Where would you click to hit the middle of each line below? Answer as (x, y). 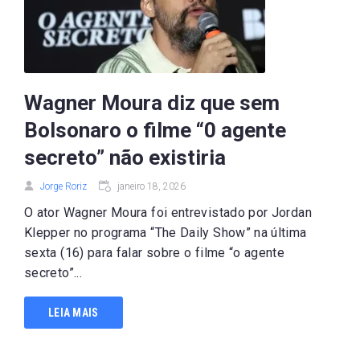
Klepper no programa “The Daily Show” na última (166, 233)
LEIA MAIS (74, 312)
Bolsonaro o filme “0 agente (155, 130)
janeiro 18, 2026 (151, 186)
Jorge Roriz (63, 186)
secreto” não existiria (125, 157)
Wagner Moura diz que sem (152, 103)
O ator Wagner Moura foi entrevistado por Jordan (168, 213)
